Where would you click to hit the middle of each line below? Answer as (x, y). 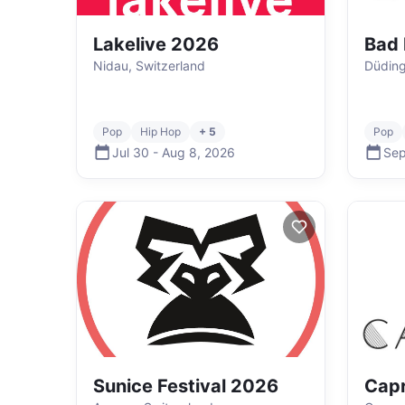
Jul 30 (131, 152)
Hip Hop (160, 132)
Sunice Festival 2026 (186, 386)
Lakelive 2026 (156, 44)
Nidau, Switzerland (149, 66)
